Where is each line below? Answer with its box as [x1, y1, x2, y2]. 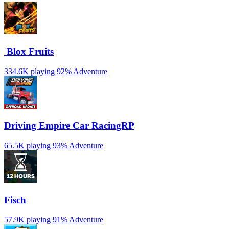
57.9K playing [4, 215, 51, 224]
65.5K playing [4, 141, 51, 150]
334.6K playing [4, 66, 55, 76]
